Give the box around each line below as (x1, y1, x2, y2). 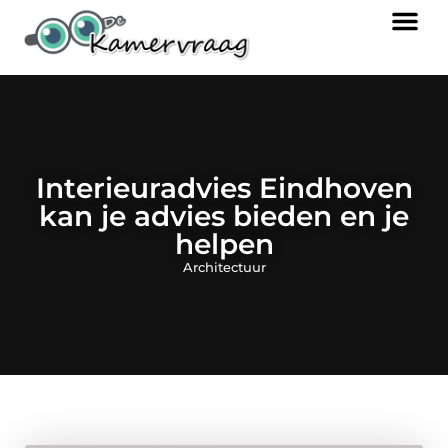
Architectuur (182, 258, 266, 275)
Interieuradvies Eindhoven (35, 170, 413, 205)
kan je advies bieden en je (39, 198, 409, 233)
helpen (174, 226, 274, 261)
